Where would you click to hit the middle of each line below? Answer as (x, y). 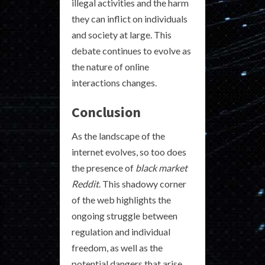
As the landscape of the (118, 136)
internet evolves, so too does (129, 152)
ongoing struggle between (125, 216)
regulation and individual (121, 232)
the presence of (104, 168)
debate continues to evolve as (131, 51)
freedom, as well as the (117, 248)
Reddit (85, 184)
